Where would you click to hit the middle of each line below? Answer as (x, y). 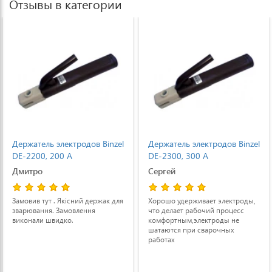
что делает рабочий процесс (196, 210)
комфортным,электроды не (194, 220)
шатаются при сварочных (191, 229)
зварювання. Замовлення (54, 210)
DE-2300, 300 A (178, 156)
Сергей (162, 171)
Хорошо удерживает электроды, (202, 200)
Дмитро (27, 171)
